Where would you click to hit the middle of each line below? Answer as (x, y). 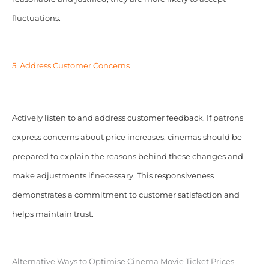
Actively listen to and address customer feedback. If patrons (127, 118)
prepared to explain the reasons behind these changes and (127, 156)
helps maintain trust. (53, 214)
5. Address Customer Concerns (71, 65)
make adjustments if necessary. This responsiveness (113, 175)
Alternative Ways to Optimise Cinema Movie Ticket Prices (123, 261)
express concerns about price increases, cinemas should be (127, 137)
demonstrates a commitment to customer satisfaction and (125, 195)
